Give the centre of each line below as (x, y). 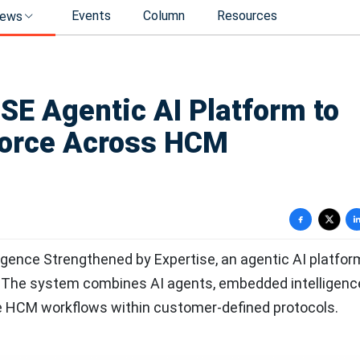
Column (164, 16)
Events (91, 16)
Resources (247, 16)
